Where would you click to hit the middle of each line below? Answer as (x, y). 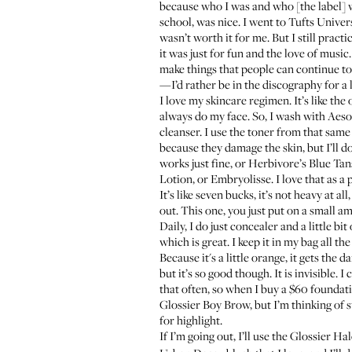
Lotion (176, 178)
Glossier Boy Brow (205, 304)
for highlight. (191, 320)
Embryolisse (241, 178)
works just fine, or (204, 163)
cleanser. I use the (203, 131)
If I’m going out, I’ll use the (225, 335)
